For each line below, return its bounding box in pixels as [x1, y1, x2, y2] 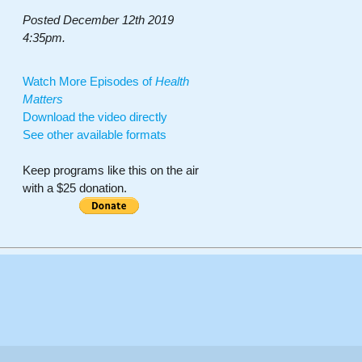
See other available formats [23, 127, 167, 141]
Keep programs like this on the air [23, 162, 200, 177]
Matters [23, 91, 64, 106]
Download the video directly [23, 109, 168, 124]
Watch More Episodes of [23, 74, 156, 88]
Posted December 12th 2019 [23, 12, 175, 27]
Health [155, 74, 190, 88]
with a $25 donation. [23, 180, 128, 195]
